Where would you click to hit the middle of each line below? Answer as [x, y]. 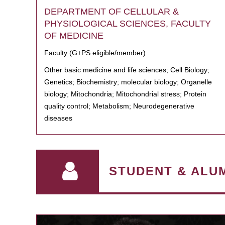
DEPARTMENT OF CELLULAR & [111, 12]
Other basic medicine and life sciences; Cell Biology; [127, 70]
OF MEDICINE [74, 36]
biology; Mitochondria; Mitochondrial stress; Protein [125, 94]
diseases [58, 118]
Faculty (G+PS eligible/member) [95, 53]
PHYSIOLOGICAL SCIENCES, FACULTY [128, 24]
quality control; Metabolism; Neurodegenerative [119, 106]
